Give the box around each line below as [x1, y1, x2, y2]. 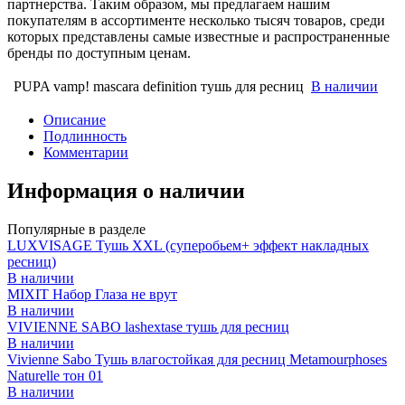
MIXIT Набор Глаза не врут [7, 286, 177, 302]
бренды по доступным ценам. [7, 44, 191, 61]
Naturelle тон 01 [7, 367, 103, 383]
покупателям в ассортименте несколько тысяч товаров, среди [7, 12, 385, 28]
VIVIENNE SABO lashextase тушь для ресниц [7, 318, 289, 334]
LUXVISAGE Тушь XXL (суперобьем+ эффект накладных [7, 237, 369, 253]
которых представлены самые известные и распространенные [7, 28, 390, 44]
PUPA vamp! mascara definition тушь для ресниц [14, 78, 304, 94]
